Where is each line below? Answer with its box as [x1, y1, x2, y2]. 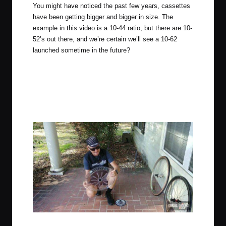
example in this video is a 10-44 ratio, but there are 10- [33, 24, 192, 32]
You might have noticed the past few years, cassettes [33, 2, 190, 10]
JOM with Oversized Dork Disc [75, 216, 151, 222]
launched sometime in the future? [33, 46, 130, 54]
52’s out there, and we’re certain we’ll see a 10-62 [33, 35, 177, 43]
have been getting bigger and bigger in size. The [33, 13, 173, 21]
